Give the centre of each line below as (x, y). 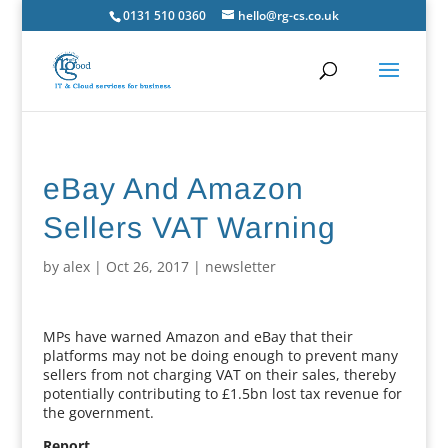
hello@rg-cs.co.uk (288, 15)
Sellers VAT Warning (189, 227)
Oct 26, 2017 (147, 266)
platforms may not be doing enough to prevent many (220, 355)
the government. (98, 412)
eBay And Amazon (173, 188)
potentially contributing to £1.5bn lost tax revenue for (222, 393)
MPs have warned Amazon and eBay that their (197, 336)
